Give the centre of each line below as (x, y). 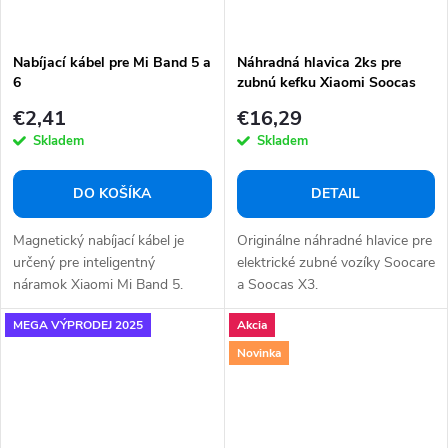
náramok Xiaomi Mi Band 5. (98, 285)
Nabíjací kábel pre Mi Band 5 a (112, 62)
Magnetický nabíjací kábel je (98, 241)
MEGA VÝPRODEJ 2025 (78, 324)
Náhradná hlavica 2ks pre (318, 62)
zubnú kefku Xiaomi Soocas (326, 82)
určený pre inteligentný (84, 263)
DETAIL (336, 194)
